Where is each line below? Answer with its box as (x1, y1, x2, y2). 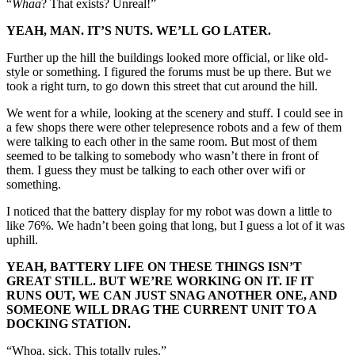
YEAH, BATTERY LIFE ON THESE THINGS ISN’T (6, 260, 302, 274)
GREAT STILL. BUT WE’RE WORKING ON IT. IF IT (6, 274, 314, 288)
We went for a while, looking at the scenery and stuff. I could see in (6, 106, 343, 120)
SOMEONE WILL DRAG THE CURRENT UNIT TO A (6, 303, 316, 317)
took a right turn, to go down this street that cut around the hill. (6, 79, 321, 94)
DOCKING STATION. (6, 317, 131, 331)
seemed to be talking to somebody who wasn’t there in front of (6, 149, 319, 163)
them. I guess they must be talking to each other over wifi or (6, 163, 305, 177)
